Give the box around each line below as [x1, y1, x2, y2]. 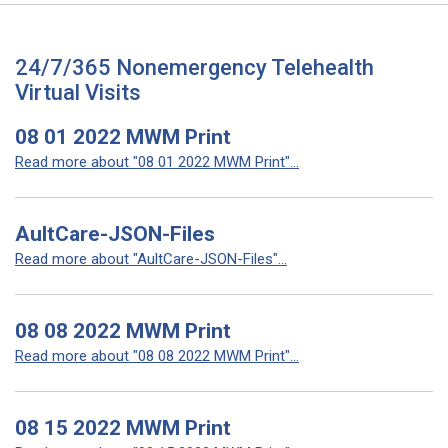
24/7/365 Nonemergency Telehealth [15, 55, 374, 80]
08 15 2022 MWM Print [15, 416, 231, 440]
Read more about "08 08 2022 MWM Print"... [15, 347, 299, 365]
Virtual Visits [15, 80, 141, 105]
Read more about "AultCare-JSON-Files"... [15, 250, 287, 268]
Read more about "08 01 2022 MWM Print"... [15, 153, 299, 171]
